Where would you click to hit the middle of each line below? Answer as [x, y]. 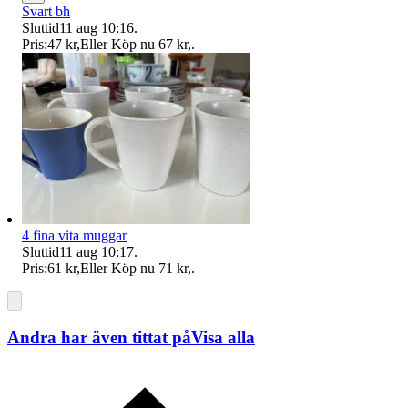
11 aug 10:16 [97, 27]
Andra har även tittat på [99, 337]
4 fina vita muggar [74, 235]
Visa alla [223, 337]
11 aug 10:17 [97, 251]
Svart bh [46, 11]
